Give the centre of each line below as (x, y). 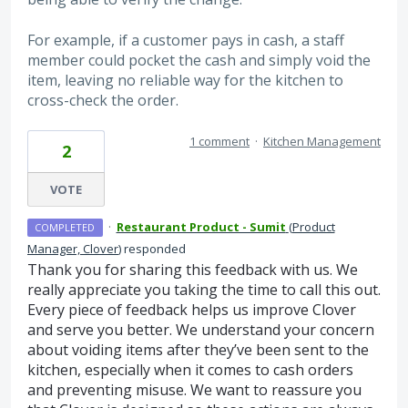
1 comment (219, 142)
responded (153, 249)
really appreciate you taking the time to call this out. (204, 290)
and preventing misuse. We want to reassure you (194, 390)
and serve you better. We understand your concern (201, 330)
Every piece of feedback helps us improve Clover (192, 310)
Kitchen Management (322, 142)
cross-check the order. (103, 100)
